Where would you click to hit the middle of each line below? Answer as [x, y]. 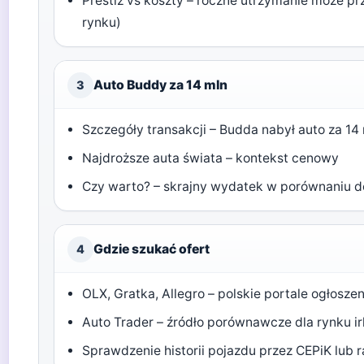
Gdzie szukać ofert [152, 249]
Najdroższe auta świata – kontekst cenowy [211, 158]
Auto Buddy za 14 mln [160, 85]
